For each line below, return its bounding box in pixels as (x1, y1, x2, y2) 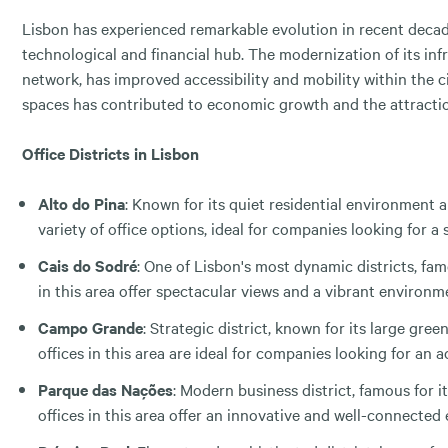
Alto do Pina (38, 191, 125, 214)
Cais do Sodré (38, 253, 137, 276)
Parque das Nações (38, 377, 173, 400)
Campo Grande (38, 315, 143, 338)
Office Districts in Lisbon (22, 141, 199, 164)
